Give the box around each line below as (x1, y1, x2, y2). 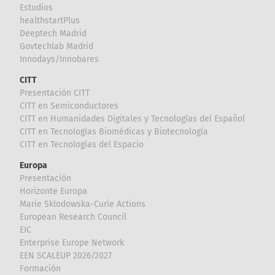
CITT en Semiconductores (20, 100, 119, 111)
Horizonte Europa (20, 185, 88, 196)
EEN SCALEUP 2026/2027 (20, 250, 112, 261)
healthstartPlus (20, 15, 80, 26)
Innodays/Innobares (20, 53, 99, 64)
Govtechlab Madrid (20, 41, 94, 52)
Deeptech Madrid (20, 28, 87, 39)
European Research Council (20, 211, 127, 222)
